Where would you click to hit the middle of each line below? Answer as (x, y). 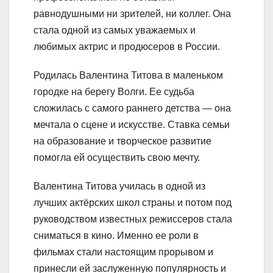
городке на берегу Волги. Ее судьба (114, 92)
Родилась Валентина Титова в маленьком (128, 76)
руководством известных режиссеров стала (133, 219)
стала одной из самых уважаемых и (115, 30)
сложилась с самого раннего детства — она (132, 108)
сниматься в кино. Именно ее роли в (116, 236)
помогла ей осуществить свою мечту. (117, 158)
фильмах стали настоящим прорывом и (123, 252)
